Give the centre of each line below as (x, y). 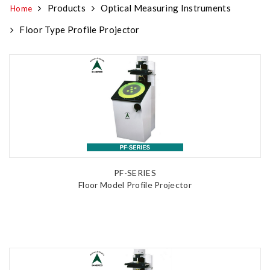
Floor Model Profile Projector (135, 185)
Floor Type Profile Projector (80, 30)
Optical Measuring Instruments (166, 8)
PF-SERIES (135, 173)
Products (66, 8)
